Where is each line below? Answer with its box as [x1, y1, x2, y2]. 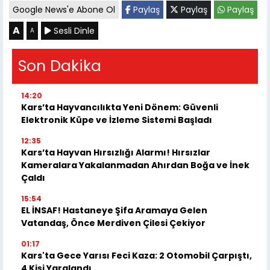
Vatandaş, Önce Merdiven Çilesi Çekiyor [21, 217, 206, 230]
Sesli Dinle [51, 25, 95, 37]
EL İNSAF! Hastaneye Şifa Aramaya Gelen [21, 204, 207, 217]
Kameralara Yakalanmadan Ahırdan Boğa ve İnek [21, 159, 250, 172]
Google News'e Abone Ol [13, 4, 115, 16]
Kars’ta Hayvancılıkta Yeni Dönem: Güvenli [21, 101, 218, 114]
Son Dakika [18, 55, 101, 77]
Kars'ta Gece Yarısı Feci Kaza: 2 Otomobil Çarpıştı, [21, 250, 252, 262]
